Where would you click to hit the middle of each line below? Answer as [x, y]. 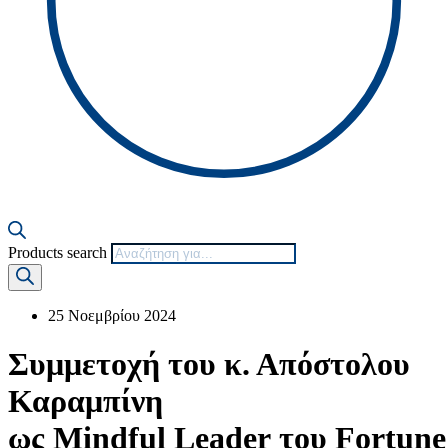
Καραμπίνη [85, 401]
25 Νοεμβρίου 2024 [112, 315]
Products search [57, 252]
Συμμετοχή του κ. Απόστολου [209, 364]
